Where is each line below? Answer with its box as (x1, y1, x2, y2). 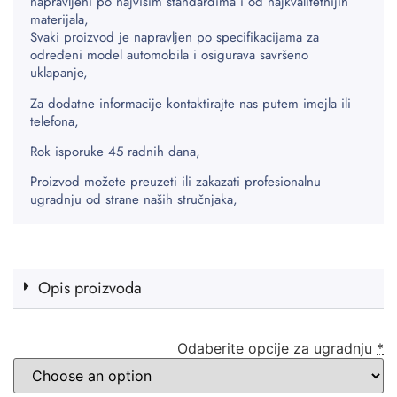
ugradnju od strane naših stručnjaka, (30, 190, 237, 210)
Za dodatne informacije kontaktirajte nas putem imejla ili (30, 93, 351, 113)
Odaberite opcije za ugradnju (177, 339, 372, 358)
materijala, (30, 10, 89, 30)
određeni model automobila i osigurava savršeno (30, 45, 308, 66)
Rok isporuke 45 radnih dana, (30, 141, 200, 161)
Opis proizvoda (38, 276, 142, 300)
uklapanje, (30, 63, 88, 83)
